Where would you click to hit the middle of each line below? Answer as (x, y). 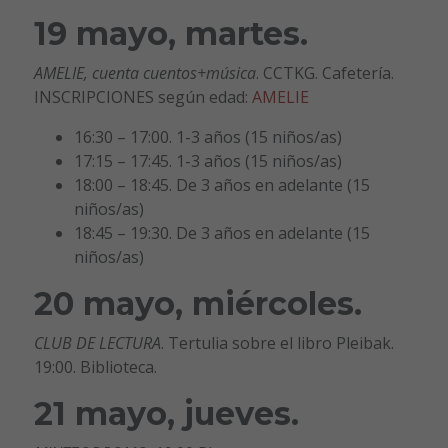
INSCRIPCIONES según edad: (142, 96)
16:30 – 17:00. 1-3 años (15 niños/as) (207, 136)
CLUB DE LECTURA (97, 342)
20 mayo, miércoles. (197, 303)
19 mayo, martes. (170, 33)
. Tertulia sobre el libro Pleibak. (277, 342)
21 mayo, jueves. (166, 413)
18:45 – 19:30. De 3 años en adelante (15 (221, 232)
